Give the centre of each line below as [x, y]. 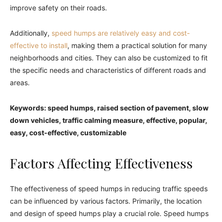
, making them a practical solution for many [137, 46]
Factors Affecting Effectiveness [101, 163]
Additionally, [31, 33]
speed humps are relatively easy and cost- [121, 33]
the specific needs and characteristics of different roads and [108, 70]
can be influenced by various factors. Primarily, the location [106, 201]
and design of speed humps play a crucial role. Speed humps [109, 214]
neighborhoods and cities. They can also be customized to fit [109, 58]
